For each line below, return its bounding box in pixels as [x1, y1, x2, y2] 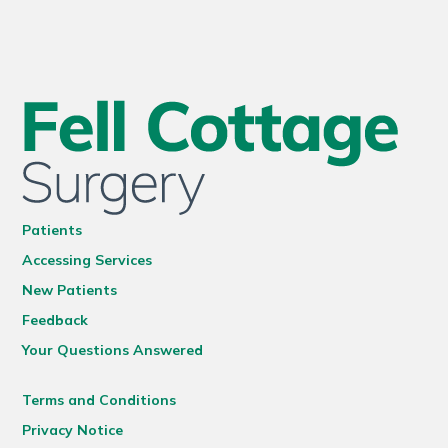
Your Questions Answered [22, 340, 204, 359]
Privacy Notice [22, 420, 124, 439]
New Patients [22, 280, 118, 299]
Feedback [22, 310, 89, 329]
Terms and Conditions [22, 390, 177, 409]
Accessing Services [22, 250, 153, 269]
